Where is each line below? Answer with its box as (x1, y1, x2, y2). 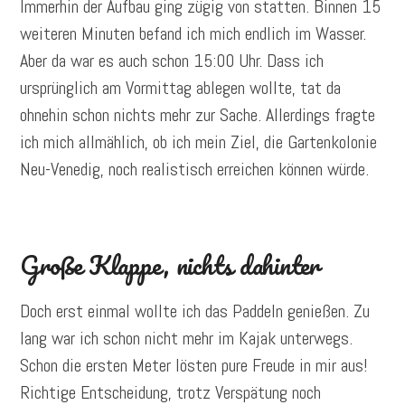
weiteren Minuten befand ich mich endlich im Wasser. (20, 22, 367, 46)
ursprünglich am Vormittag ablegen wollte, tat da (20, 76, 342, 100)
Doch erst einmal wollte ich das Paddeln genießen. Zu (20, 299, 371, 324)
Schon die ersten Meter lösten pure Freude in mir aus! (20, 353, 369, 378)
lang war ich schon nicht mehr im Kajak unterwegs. (20, 326, 353, 351)
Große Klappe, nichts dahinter (20, 244, 319, 287)
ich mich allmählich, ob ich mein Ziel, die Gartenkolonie (20, 130, 378, 155)
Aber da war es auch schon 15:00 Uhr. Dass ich (20, 49, 325, 73)
